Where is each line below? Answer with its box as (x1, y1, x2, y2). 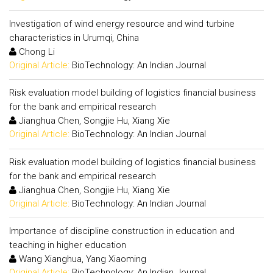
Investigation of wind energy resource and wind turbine (9, 18, 235, 29)
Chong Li (16, 46, 55, 57)
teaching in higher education (9, 239, 126, 250)
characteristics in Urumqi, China (9, 32, 139, 43)
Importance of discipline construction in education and (9, 225, 235, 236)
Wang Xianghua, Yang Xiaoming (16, 253, 146, 264)
